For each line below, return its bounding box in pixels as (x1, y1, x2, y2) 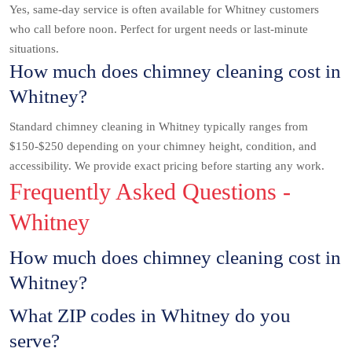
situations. (9, 42, 59, 56)
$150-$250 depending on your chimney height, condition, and (9, 140, 317, 153)
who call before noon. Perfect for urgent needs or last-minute (9, 23, 308, 36)
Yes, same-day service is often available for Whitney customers (9, 3, 319, 16)
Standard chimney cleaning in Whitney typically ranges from (9, 120, 308, 134)
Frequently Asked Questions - (9, 178, 291, 205)
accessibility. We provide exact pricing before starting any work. (9, 159, 324, 173)
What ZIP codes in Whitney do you (9, 305, 291, 327)
